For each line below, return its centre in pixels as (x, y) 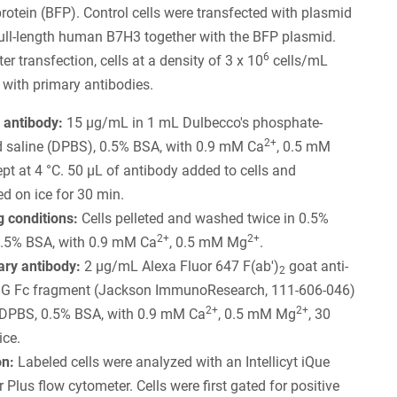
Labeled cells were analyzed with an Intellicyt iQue (174, 362)
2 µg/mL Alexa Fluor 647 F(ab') (180, 266)
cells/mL (299, 60)
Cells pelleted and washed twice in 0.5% (204, 218)
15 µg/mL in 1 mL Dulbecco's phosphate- (193, 122)
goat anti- (317, 266)
